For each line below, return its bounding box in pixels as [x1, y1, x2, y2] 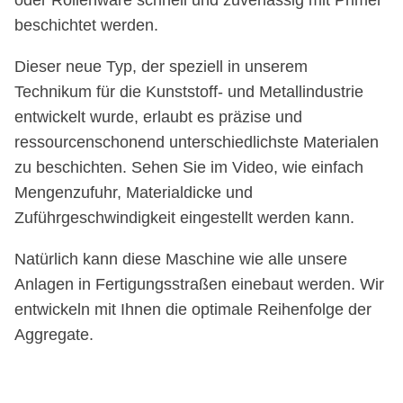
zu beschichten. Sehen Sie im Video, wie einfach [13, 157, 363, 176]
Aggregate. [13, 325, 94, 344]
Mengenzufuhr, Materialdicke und [13, 183, 253, 201]
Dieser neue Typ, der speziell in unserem [13, 57, 308, 76]
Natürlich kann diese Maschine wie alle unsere [13, 249, 347, 268]
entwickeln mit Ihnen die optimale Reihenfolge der [13, 300, 372, 318]
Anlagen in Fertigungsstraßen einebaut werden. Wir [13, 274, 384, 293]
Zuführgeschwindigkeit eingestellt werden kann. [13, 208, 354, 227]
